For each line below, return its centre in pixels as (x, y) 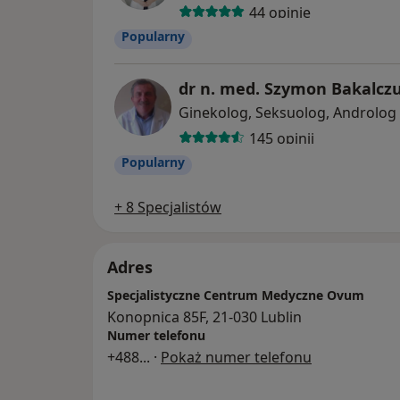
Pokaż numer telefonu (236, 358)
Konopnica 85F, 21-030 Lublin (204, 317)
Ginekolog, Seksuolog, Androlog (287, 113)
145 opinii (281, 138)
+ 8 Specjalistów (168, 208)
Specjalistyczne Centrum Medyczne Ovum (236, 296)
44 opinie (279, 12)
